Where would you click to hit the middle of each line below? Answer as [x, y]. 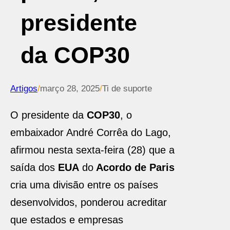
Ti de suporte [127, 89]
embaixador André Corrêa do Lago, [91, 132]
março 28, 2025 [70, 89]
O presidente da [49, 115]
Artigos [24, 89]
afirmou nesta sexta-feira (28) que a [92, 150]
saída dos [33, 167]
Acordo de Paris [134, 167]
